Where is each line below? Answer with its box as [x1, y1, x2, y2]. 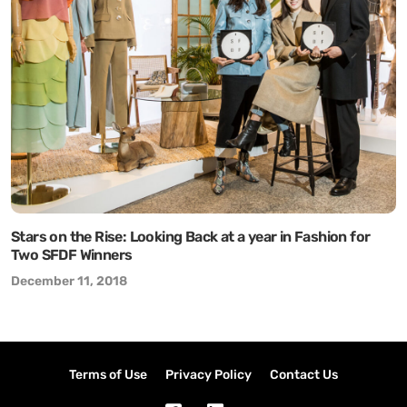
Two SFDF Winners [11, 246, 133, 263]
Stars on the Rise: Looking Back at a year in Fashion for [11, 228, 371, 245]
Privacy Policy [165, 367, 252, 382]
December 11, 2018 [11, 273, 127, 289]
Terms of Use [69, 367, 147, 382]
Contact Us [270, 367, 338, 382]
